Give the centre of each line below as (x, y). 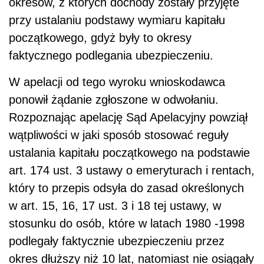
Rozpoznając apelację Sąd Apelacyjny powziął (128, 118)
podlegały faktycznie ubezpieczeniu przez (117, 241)
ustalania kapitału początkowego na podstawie (129, 153)
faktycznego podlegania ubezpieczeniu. (111, 56)
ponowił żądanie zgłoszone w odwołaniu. (114, 100)
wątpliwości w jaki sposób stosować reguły (119, 135)
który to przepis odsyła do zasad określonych (126, 188)
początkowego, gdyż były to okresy (100, 38)
